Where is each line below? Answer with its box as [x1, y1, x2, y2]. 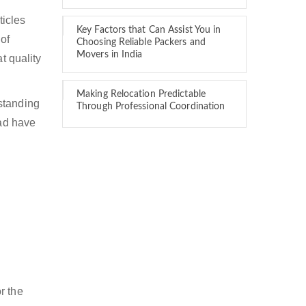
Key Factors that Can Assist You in [76, 25, 221, 35]
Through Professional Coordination [76, 102, 225, 111]
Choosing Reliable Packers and [76, 38, 206, 47]
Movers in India [76, 50, 143, 59]
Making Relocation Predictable [76, 89, 206, 99]
